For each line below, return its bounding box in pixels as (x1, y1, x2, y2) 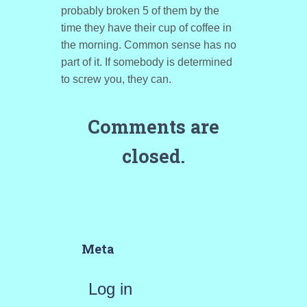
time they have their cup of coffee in (60, 22, 232, 34)
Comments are (88, 114, 219, 138)
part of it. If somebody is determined (60, 56, 232, 68)
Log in (88, 280, 132, 298)
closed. (122, 144, 185, 168)
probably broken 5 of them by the (60, 5, 219, 16)
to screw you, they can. (60, 73, 171, 85)
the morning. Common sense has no (60, 39, 236, 51)
